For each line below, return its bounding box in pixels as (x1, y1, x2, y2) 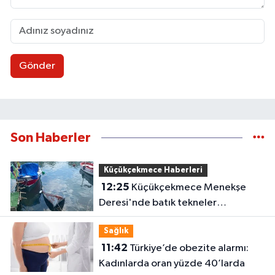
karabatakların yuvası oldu (98, 213, 217, 224)
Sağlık (103, 227, 128, 235)
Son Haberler (10, 131, 91, 145)
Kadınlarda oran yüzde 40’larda (98, 258, 245, 269)
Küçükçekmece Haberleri (103, 166, 203, 174)
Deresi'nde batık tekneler (98, 198, 217, 209)
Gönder (18, 61, 55, 72)
